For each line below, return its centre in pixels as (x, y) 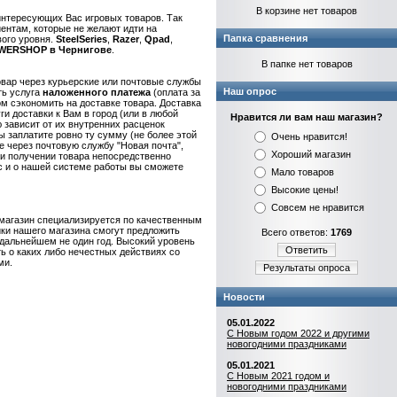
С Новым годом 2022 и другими (298, 333)
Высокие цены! (303, 190)
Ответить (307, 250)
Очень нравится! (307, 136)
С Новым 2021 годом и (278, 376)
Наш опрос (250, 91)
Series (93, 39)
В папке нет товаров (307, 64)
